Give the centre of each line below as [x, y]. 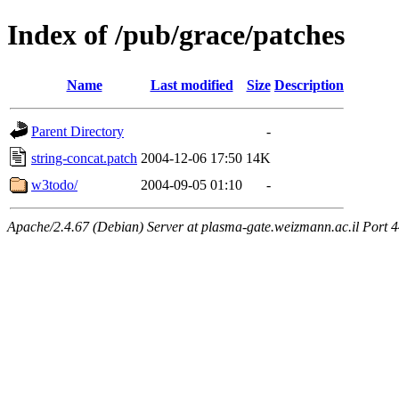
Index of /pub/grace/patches [176, 35]
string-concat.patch [84, 158]
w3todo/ [54, 184]
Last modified [191, 85]
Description [309, 85]
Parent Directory [77, 131]
